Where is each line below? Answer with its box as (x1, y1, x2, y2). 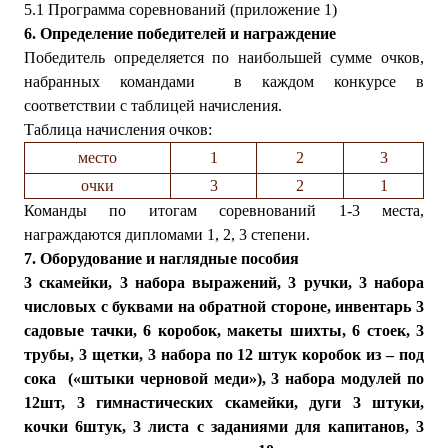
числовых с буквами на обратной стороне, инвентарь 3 (24, 298, 424, 315)
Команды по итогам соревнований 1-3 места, (24, 202, 424, 219)
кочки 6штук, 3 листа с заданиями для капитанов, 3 (24, 418, 424, 435)
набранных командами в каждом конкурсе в (24, 73, 424, 90)
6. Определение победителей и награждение (24, 25, 336, 42)
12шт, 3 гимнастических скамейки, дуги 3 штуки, (24, 394, 424, 411)
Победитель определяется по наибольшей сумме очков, (24, 49, 424, 66)
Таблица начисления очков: (24, 121, 212, 138)
